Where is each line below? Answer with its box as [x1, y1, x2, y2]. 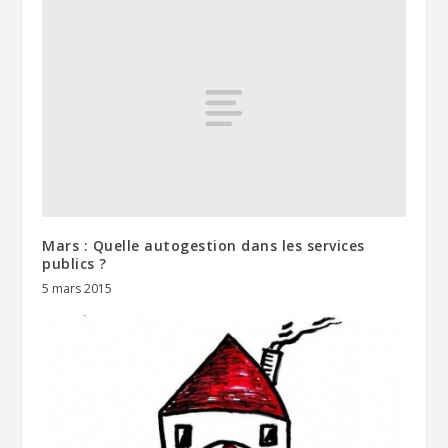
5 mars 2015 [42, 280, 113, 298]
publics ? [42, 254, 107, 274]
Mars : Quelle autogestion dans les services [42, 236, 365, 256]
